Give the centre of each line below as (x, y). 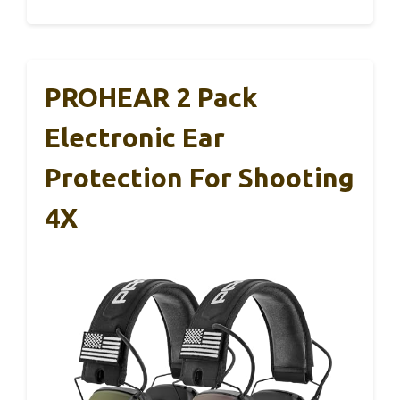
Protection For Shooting (200, 178)
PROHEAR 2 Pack (151, 98)
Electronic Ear (135, 138)
